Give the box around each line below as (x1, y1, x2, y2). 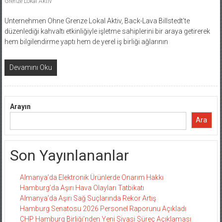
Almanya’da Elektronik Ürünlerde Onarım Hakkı (19, 173, 164, 181)
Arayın (9, 102, 31, 111)
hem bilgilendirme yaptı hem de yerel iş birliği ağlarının (4, 37, 168, 46)
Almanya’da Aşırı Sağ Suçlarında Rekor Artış (19, 194, 156, 202)
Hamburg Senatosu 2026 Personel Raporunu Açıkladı (19, 204, 186, 213)
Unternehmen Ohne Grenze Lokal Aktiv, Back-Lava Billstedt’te (4, 16, 190, 25)
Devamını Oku (9, 63, 52, 71)
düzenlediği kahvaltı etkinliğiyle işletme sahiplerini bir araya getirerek (4, 27, 210, 35)
